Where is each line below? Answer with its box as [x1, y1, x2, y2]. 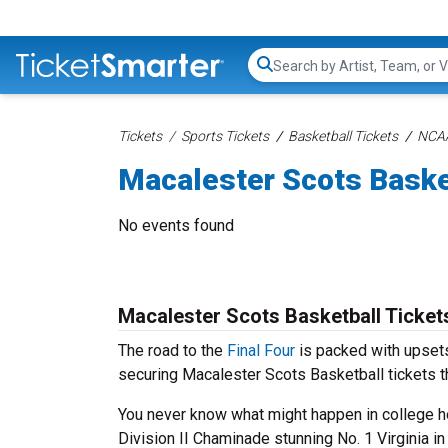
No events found [118, 216, 234, 235]
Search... [272, 65, 329, 85]
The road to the [118, 341, 227, 360]
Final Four [227, 341, 295, 360]
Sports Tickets [181, 128, 269, 144]
